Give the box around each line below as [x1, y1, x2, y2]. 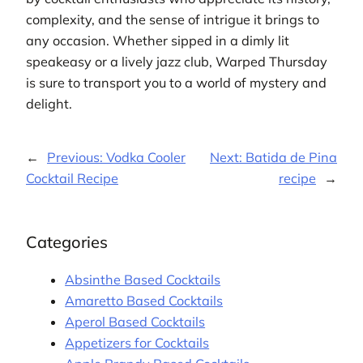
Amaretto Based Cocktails [65, 293, 224, 310]
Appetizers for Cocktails [65, 335, 210, 352]
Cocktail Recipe [26, 170, 118, 187]
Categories [26, 232, 108, 253]
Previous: [47, 149, 106, 166]
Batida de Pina [246, 149, 337, 166]
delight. [26, 95, 72, 112]
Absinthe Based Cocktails [65, 271, 221, 288]
